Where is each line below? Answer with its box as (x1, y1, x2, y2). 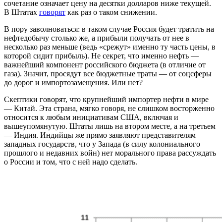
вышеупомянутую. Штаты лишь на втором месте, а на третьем (4, 122, 216, 131)
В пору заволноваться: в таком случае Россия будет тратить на (4, 25, 214, 34)
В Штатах (4, 8, 39, 17)
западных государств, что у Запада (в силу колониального (4, 140, 200, 149)
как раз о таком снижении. (65, 8, 159, 17)
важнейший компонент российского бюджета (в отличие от (4, 60, 206, 69)
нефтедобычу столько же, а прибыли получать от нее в (4, 34, 189, 43)
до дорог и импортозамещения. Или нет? (4, 78, 143, 87)
